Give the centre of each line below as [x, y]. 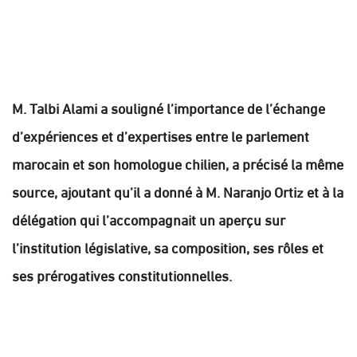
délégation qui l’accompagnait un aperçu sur [149, 219]
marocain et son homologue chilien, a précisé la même [178, 163]
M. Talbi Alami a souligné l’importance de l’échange [169, 107]
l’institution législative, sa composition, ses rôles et [168, 247]
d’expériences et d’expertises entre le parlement [161, 135]
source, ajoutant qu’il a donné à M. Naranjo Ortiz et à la [178, 191]
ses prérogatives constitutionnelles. [122, 275]
